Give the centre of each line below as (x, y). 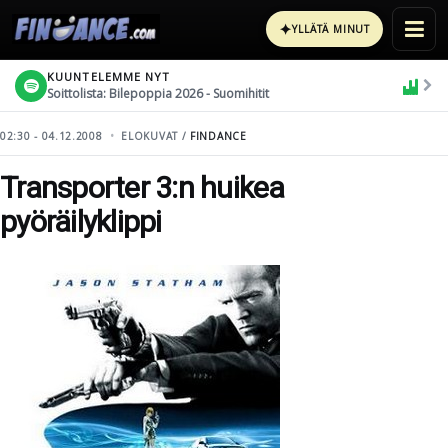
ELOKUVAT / (156, 136)
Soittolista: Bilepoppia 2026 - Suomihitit (158, 93)
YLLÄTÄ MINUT (331, 29)
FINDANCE (218, 136)
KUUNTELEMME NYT (109, 76)
